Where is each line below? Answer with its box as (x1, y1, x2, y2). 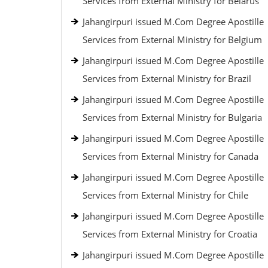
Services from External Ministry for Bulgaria (83, 111, 262, 123)
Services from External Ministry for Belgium (83, 33, 262, 45)
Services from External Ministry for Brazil (83, 72, 251, 84)
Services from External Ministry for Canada (83, 150, 258, 162)
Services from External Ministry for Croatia (83, 228, 257, 240)
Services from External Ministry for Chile (83, 189, 248, 201)
